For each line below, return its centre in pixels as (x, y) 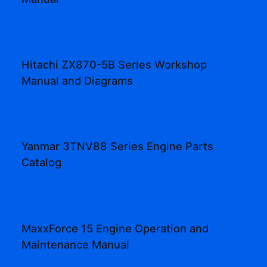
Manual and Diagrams (77, 80)
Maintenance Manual (76, 244)
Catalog (42, 162)
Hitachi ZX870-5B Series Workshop (114, 64)
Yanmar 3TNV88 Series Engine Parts (118, 146)
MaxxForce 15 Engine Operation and (115, 228)
